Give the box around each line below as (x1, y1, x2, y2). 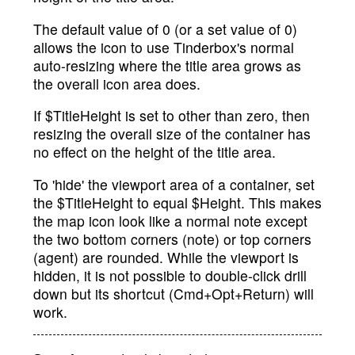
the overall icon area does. (33, 73, 200, 94)
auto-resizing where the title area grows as (33, 55, 301, 75)
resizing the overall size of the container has (33, 124, 311, 144)
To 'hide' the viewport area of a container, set (33, 174, 315, 194)
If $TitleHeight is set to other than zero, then (33, 105, 310, 126)
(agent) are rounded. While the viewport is (33, 246, 299, 267)
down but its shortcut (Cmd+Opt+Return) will (33, 283, 314, 303)
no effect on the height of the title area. (33, 142, 276, 162)
